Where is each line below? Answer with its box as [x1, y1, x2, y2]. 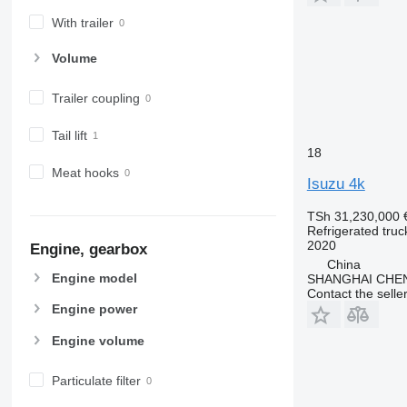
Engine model [51, 271, 137, 286]
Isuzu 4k [306, 174, 365, 193]
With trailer [51, 15, 114, 30]
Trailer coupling [51, 90, 140, 105]
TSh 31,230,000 [306, 208, 400, 223]
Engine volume [51, 333, 144, 348]
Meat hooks [51, 164, 119, 180]
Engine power [51, 302, 137, 317]
